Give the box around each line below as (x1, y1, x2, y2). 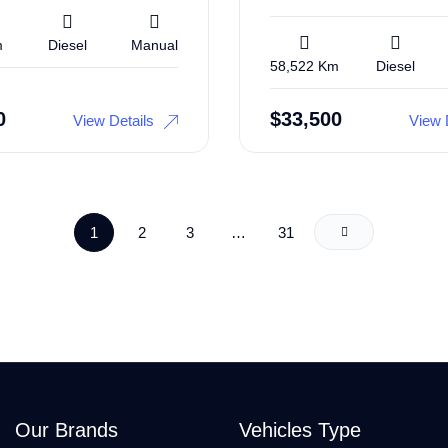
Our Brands (15, 418, 118, 441)
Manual (131, 36, 178, 53)
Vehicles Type (239, 418, 361, 441)
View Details (73, 111, 154, 129)
